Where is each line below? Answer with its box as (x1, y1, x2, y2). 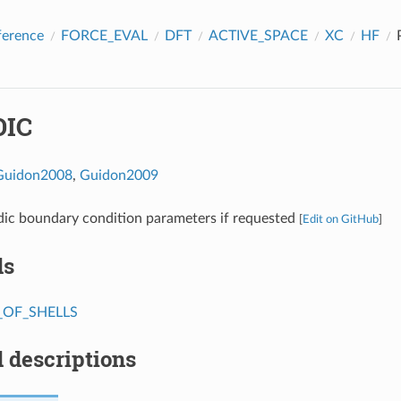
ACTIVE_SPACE (208, 28, 308, 43)
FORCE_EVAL (60, 28, 148, 43)
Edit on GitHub (302, 213, 379, 225)
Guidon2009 (79, 167, 158, 183)
